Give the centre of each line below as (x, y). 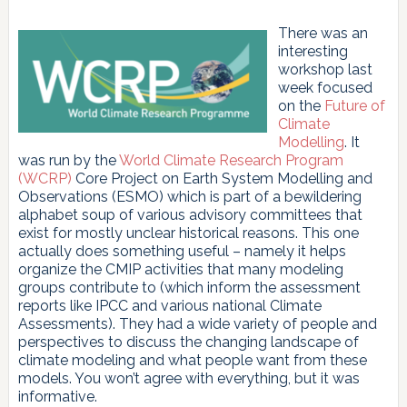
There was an (323, 33)
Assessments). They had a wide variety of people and (197, 323)
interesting (313, 51)
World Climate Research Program (231, 160)
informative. (57, 396)
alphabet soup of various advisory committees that (190, 214)
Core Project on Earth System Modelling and (222, 178)
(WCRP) (45, 178)
